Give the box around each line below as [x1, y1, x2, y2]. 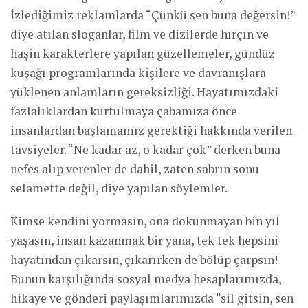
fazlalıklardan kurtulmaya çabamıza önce [10, 102, 237, 119]
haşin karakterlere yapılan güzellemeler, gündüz [10, 45, 275, 61]
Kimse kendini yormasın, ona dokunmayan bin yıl [10, 212, 280, 229]
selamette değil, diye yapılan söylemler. [10, 179, 228, 196]
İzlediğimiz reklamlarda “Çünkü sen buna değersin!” [10, 6, 295, 23]
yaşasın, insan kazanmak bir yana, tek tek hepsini [10, 232, 278, 248]
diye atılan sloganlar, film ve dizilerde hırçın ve [10, 25, 269, 42]
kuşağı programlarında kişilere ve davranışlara [10, 64, 266, 80]
